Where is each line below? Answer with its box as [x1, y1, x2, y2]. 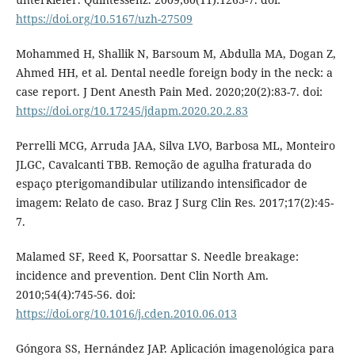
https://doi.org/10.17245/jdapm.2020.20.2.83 [15, 103, 248, 119]
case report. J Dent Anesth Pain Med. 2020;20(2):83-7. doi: [15, 84, 323, 100]
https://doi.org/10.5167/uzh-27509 [15, 11, 193, 27]
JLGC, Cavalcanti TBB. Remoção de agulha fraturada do [15, 157, 311, 173]
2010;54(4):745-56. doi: [15, 287, 136, 303]
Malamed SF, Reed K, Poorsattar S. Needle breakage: [15, 249, 299, 265]
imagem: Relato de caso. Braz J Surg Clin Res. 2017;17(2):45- [15, 195, 334, 211]
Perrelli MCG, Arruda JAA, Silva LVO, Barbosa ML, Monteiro [15, 138, 335, 154]
